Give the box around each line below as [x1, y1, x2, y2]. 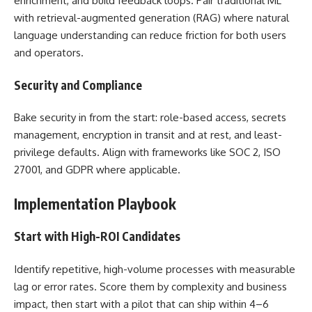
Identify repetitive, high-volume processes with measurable [14, 262, 295, 276]
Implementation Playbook [14, 194, 176, 213]
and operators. [14, 46, 84, 59]
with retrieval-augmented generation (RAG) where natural [14, 11, 289, 24]
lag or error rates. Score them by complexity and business [14, 279, 287, 293]
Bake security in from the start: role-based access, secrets [14, 111, 286, 124]
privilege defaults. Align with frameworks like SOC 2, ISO [14, 146, 281, 159]
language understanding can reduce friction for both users [14, 29, 286, 42]
